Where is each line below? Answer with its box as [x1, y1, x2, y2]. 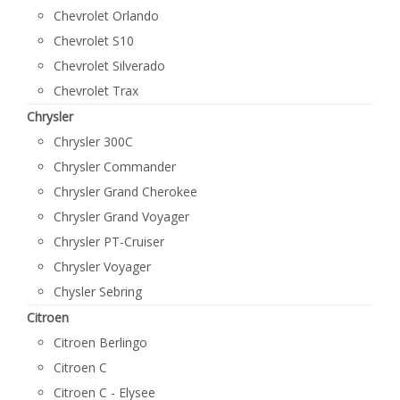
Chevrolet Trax [54, 82, 138, 99]
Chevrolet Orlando [54, 7, 159, 24]
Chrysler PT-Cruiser [54, 233, 164, 250]
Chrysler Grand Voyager [54, 208, 189, 225]
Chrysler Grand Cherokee [54, 183, 197, 200]
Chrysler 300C [54, 133, 133, 150]
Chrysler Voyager [54, 258, 151, 275]
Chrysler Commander [54, 158, 176, 175]
